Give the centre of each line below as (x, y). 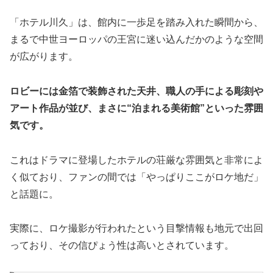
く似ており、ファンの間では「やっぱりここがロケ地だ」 (136, 177)
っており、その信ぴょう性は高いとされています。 (122, 246)
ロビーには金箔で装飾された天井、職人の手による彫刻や (136, 91)
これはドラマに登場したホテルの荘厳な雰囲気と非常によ (136, 160)
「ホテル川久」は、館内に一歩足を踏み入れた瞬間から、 (136, 22)
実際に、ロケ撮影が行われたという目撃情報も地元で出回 (136, 229)
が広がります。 (44, 56)
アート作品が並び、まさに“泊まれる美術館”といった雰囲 (136, 108)
